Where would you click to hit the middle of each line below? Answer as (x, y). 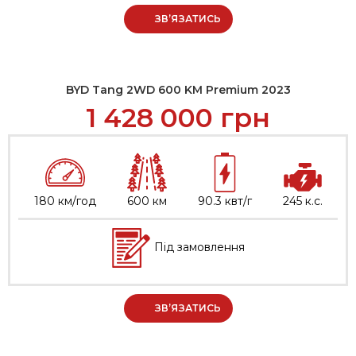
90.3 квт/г (224, 201)
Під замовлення (198, 248)
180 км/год (65, 201)
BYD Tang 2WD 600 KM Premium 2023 (178, 90)
